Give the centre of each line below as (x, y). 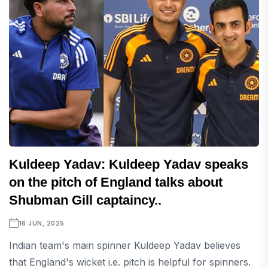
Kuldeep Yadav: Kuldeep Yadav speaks (129, 165)
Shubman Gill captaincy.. (85, 200)
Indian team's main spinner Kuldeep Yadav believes (125, 246)
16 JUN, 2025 (42, 223)
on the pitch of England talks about (116, 182)
